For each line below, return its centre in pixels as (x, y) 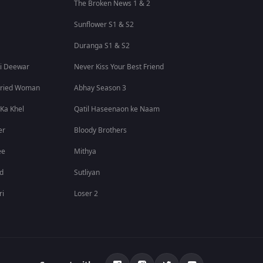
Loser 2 (86, 194)
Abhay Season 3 (100, 88)
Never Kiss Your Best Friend (119, 67)
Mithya (85, 151)
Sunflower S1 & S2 (104, 25)
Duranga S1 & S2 (102, 46)
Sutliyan (87, 173)
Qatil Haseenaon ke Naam (117, 109)
